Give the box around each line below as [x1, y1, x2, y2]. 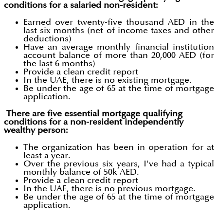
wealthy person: [4, 126, 68, 135]
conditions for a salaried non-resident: [4, 1, 158, 10]
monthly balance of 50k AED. [23, 168, 139, 177]
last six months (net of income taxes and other [23, 26, 214, 35]
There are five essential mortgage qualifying [4, 109, 182, 118]
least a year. [23, 151, 71, 160]
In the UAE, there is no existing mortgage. [23, 76, 192, 85]
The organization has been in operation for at [23, 143, 214, 152]
